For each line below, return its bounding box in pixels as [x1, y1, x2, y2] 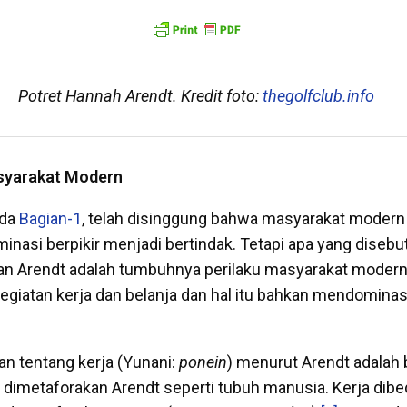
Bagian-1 [19, 208, 82, 228]
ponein [179, 352, 227, 372]
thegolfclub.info [262, 85, 374, 105]
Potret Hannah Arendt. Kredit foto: [17, 85, 263, 105]
